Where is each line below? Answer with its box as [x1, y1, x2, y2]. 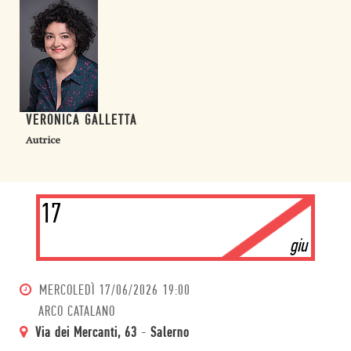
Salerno [150, 326, 190, 341]
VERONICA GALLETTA [26, 114, 137, 128]
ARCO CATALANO [38, 305, 115, 320]
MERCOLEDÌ [39, 284, 95, 299]
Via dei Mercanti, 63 [35, 326, 137, 341]
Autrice [26, 135, 60, 146]
